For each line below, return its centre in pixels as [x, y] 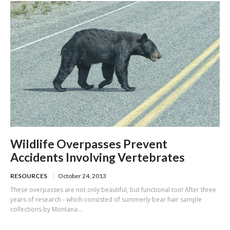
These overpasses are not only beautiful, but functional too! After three [113, 189]
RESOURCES [29, 176]
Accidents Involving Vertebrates [98, 157]
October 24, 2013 [82, 176]
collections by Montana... [46, 209]
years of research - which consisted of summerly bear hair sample [106, 199]
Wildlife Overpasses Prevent [89, 143]
